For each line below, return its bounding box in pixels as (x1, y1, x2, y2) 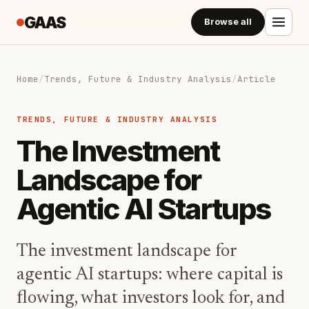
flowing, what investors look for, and (17, 290, 285, 308)
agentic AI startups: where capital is (17, 266, 283, 284)
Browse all (204, 17, 252, 27)
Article (237, 73, 276, 85)
